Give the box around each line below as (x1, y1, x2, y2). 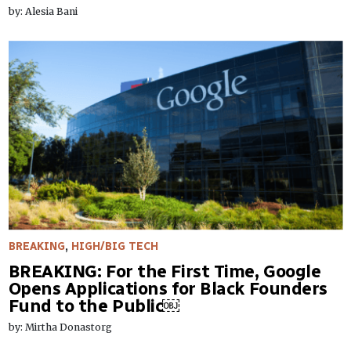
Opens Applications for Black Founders (8, 277, 327, 299)
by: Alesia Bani (8, 5, 78, 17)
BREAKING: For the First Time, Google (8, 260, 321, 282)
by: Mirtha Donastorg (8, 320, 112, 333)
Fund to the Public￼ (8, 295, 180, 317)
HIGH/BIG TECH (71, 239, 158, 253)
